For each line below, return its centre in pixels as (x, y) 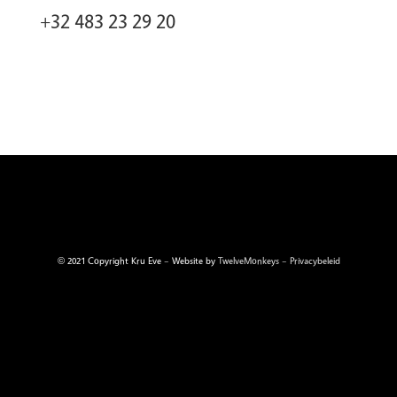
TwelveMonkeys (248, 261)
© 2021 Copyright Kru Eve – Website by (136, 261)
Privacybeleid (315, 261)
